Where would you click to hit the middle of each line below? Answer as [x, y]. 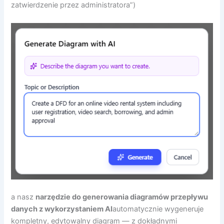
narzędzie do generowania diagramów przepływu [122, 197]
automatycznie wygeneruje [158, 209]
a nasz [23, 197]
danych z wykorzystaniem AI [62, 209]
